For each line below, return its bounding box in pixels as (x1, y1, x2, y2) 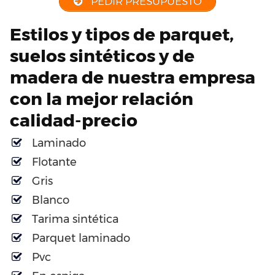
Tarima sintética (32, 212, 118, 226)
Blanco (32, 193, 69, 207)
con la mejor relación (10, 88, 193, 109)
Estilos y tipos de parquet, (10, 23, 234, 45)
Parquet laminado (32, 231, 130, 245)
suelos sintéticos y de (10, 45, 195, 66)
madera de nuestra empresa (10, 66, 255, 88)
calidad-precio (10, 109, 137, 131)
